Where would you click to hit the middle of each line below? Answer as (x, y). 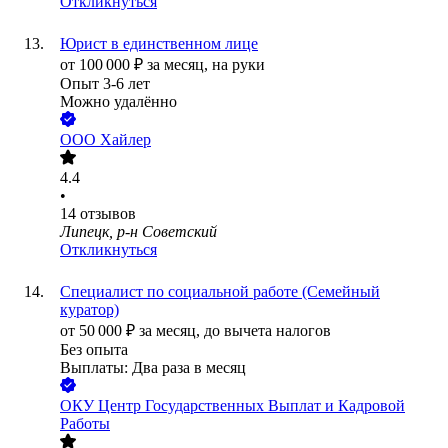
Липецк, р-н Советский (138, 232)
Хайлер (125, 140)
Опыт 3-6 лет (105, 84)
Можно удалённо (118, 102)
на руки (238, 65)
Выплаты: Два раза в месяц (153, 368)
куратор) (89, 310)
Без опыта (94, 350)
